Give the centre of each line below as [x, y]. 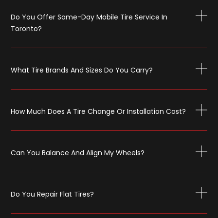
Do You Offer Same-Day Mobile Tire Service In [89, 17]
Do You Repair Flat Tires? [53, 194]
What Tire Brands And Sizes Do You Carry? [82, 70]
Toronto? [27, 28]
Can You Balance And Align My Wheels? [78, 153]
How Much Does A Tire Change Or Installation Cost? [99, 111]
